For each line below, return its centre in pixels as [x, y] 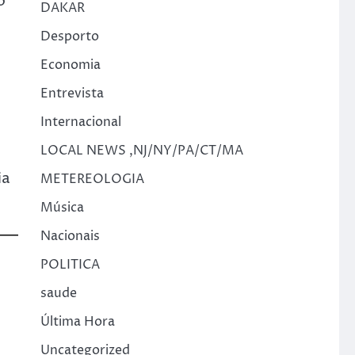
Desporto [69, 36]
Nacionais [70, 236]
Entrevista [72, 94]
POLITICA [70, 265]
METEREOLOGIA [92, 179]
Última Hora [77, 322]
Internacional [80, 122]
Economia [70, 65]
